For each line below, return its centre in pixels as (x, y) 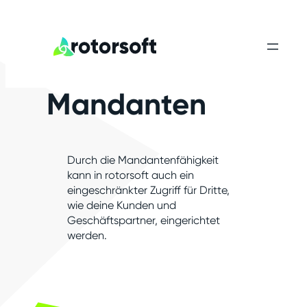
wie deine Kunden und (122, 206)
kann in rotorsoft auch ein (131, 175)
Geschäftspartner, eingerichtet (144, 221)
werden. (87, 236)
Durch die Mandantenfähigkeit (143, 160)
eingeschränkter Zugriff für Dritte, (148, 191)
